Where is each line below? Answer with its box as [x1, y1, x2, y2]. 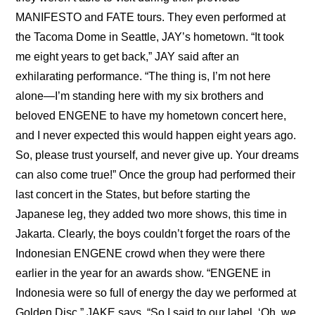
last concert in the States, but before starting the [15, 188, 251, 200]
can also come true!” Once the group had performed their [15, 168, 296, 181]
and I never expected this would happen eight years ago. [15, 129, 297, 141]
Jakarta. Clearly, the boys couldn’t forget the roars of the [15, 227, 291, 240]
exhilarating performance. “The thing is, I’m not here [15, 70, 271, 82]
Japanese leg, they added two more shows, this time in [15, 207, 288, 220]
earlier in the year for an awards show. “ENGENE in [15, 266, 271, 279]
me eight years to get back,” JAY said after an [15, 50, 240, 63]
